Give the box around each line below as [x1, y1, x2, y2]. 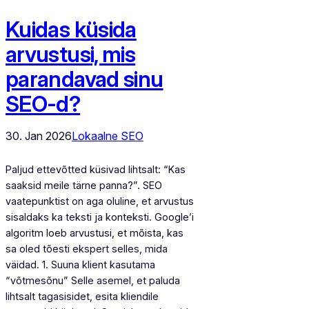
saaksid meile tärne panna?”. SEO [6, 179, 162, 191]
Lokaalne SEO [72, 128, 143, 143]
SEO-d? [6, 90, 81, 117]
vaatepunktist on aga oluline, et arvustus [6, 195, 194, 207]
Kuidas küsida [6, 16, 137, 43]
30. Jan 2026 [6, 128, 72, 143]
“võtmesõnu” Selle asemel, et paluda [6, 274, 180, 286]
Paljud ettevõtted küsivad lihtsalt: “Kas [6, 163, 186, 175]
